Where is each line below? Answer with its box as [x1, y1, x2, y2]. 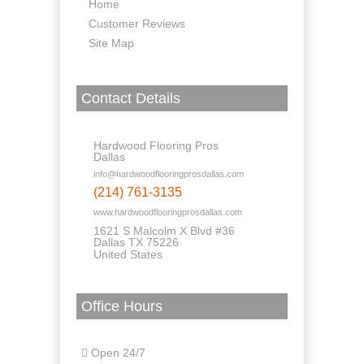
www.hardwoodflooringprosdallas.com [93, 207, 242, 218]
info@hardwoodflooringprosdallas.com [93, 169, 244, 180]
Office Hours [80, 297, 162, 314]
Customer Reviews [89, 17, 185, 31]
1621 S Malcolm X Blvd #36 [93, 224, 235, 238]
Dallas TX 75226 [93, 236, 179, 249]
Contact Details [80, 89, 180, 106]
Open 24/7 [87, 346, 145, 360]
